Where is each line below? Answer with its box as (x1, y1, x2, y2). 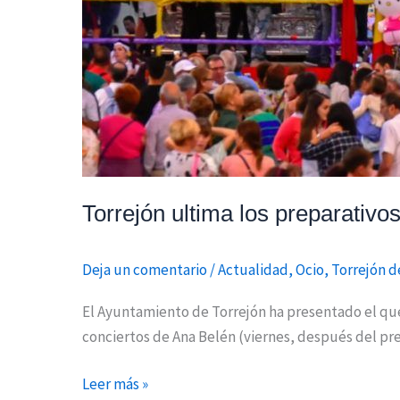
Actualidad (218, 260, 288, 280)
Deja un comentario (82, 260, 207, 280)
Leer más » (82, 374, 148, 395)
